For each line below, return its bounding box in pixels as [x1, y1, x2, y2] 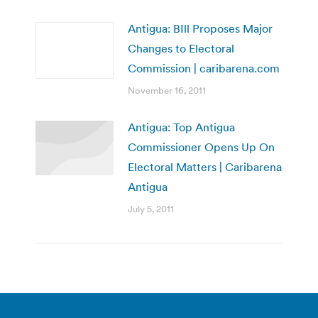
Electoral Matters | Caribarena [128, 160, 282, 175]
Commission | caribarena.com [128, 61, 280, 76]
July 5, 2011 [128, 203, 174, 216]
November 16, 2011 [128, 84, 206, 97]
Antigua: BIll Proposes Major [128, 21, 273, 36]
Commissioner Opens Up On [128, 140, 275, 155]
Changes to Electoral [128, 41, 234, 56]
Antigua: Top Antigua [128, 120, 235, 135]
